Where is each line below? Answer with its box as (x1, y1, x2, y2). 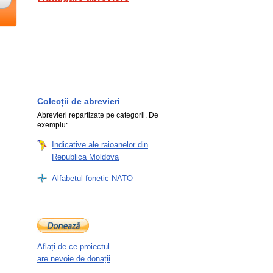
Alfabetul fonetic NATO (52, 174, 133, 183)
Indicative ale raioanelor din (52, 140, 148, 149)
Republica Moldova (52, 152, 119, 161)
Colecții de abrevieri (37, 96, 120, 106)
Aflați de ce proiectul (37, 242, 110, 251)
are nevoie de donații (37, 254, 110, 263)
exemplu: (37, 121, 68, 129)
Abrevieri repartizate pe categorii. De (37, 111, 158, 119)
